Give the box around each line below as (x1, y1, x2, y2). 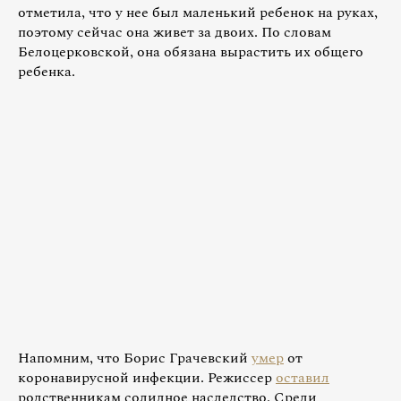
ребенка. (18, 60, 75, 82)
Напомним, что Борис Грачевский (18, 346, 252, 369)
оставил (276, 366, 329, 388)
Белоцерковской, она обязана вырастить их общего (18, 40, 363, 63)
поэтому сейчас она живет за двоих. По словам (18, 21, 331, 43)
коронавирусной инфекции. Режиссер (18, 366, 276, 388)
